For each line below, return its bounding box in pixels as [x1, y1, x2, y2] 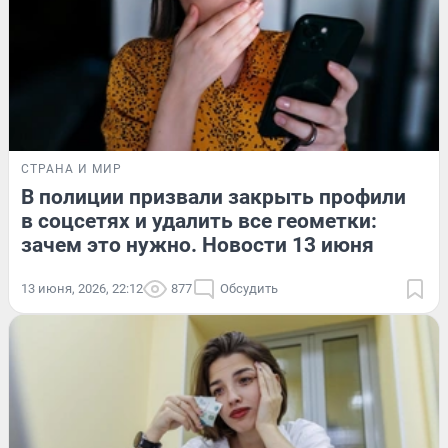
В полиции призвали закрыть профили [21, 184, 406, 209]
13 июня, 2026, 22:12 [21, 280, 143, 296]
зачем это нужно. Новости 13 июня [21, 232, 374, 257]
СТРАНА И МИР [21, 161, 122, 176]
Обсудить [220, 280, 278, 296]
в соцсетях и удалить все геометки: [21, 208, 377, 233]
